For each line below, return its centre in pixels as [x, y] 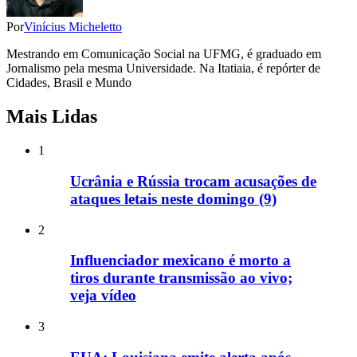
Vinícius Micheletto [73, 27]
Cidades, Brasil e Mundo [69, 83]
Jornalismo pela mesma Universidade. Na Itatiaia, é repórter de [163, 69]
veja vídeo [103, 296]
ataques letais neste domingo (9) [173, 198]
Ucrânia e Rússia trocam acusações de [193, 181]
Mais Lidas [52, 117]
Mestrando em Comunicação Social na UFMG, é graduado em [164, 54]
